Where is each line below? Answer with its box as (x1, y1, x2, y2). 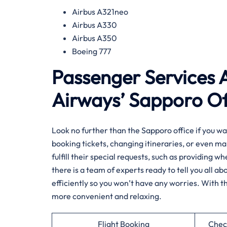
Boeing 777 (72, 46, 111, 56)
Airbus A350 (72, 33, 117, 43)
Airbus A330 (72, 20, 117, 30)
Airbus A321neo (72, 7, 128, 17)
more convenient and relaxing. (52, 191, 162, 201)
